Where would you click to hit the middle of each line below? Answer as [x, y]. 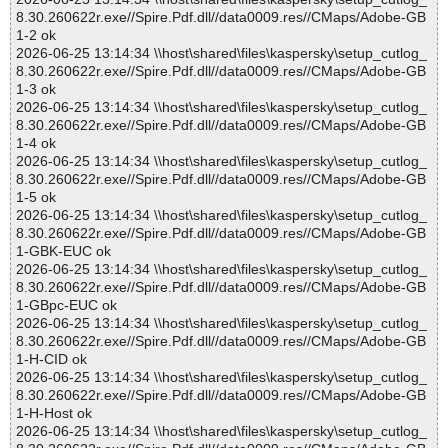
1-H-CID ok [51, 359]
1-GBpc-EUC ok [66, 305]
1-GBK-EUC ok [63, 251]
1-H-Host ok [54, 413]
